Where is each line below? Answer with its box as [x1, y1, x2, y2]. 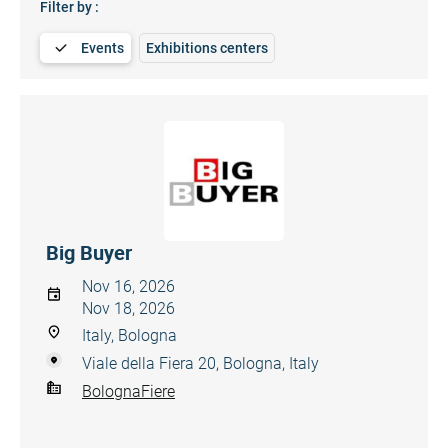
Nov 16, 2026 [82, 277, 175, 296]
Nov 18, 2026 [82, 299, 175, 318]
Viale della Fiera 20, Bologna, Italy [82, 354, 319, 373]
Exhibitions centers [146, 40, 268, 56]
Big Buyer [46, 239, 132, 266]
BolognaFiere [82, 381, 175, 401]
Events [81, 40, 124, 56]
